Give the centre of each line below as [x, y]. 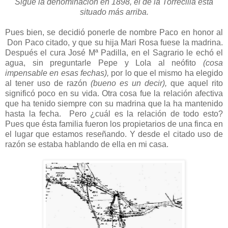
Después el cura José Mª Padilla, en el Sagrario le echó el [114, 52]
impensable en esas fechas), [58, 73]
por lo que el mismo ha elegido [167, 73]
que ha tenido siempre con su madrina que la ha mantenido [114, 103]
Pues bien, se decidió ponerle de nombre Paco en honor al [114, 32]
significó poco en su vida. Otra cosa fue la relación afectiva [114, 93]
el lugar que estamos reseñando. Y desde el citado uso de [114, 134]
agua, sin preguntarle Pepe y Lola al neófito [101, 63]
